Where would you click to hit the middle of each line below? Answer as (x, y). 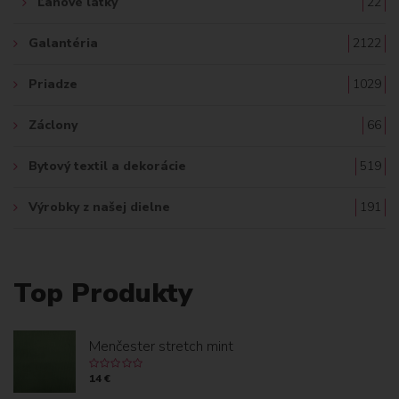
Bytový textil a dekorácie (107, 166)
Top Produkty (103, 293)
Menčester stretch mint (161, 346)
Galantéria (63, 43)
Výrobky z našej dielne (99, 207)
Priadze (53, 84)
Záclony (53, 125)
